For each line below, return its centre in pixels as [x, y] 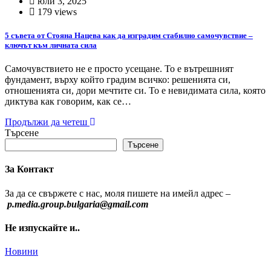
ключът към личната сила [51, 45]
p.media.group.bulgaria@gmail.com [78, 204]
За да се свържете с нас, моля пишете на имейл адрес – [118, 193]
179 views [56, 11]
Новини [21, 252]
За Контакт [29, 169]
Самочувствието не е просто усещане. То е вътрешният [119, 69]
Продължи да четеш [47, 122]
